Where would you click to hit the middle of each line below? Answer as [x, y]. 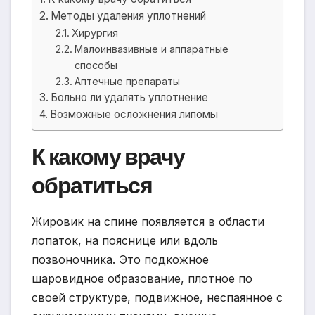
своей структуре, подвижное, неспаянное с [157, 297]
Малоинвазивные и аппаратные [151, 49]
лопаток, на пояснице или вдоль [125, 240]
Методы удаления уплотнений [129, 16]
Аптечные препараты [127, 82]
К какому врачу [108, 157]
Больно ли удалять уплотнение [130, 98]
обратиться [92, 186]
